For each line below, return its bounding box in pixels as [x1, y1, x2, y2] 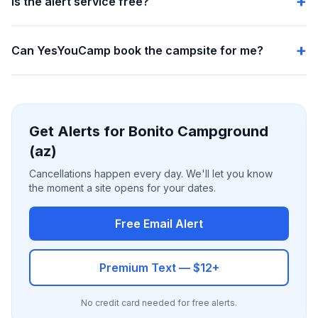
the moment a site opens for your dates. [29, 182, 216, 194]
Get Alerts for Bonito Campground [29, 123, 268, 140]
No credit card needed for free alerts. [81, 297, 237, 308]
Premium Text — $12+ [99, 261, 219, 275]
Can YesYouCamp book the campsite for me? [11, 43, 263, 57]
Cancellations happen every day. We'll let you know [29, 168, 273, 180]
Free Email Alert [115, 216, 203, 231]
